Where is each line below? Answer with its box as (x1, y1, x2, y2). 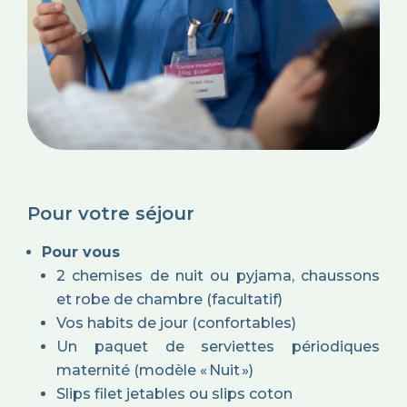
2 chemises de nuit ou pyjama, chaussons (56, 267, 380, 285)
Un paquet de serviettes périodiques (56, 338, 380, 356)
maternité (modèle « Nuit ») (56, 362, 253, 380)
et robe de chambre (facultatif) (56, 291, 283, 309)
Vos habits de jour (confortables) (56, 314, 296, 333)
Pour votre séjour (27, 203, 194, 225)
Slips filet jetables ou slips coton (56, 385, 293, 403)
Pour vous (42, 243, 120, 262)
